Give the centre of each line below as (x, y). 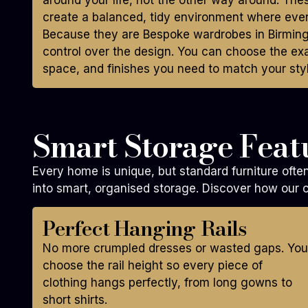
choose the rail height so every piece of (153, 266)
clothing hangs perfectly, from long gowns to (167, 283)
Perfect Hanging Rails (145, 229)
